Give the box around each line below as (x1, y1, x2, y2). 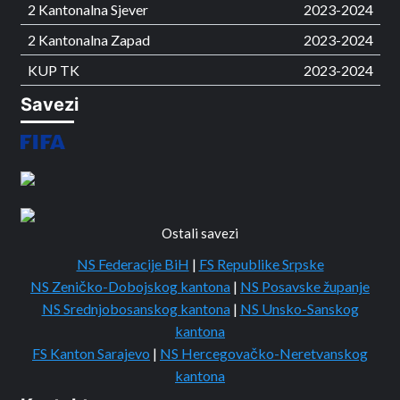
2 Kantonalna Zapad (27, 30, 150, 48)
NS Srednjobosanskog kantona (41, 300, 230, 318)
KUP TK (27, 61, 79, 79)
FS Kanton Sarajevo (32, 345, 150, 362)
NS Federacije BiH (76, 255, 189, 273)
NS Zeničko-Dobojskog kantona (30, 278, 230, 296)
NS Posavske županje (240, 278, 370, 296)
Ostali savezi (162, 225, 238, 242)
